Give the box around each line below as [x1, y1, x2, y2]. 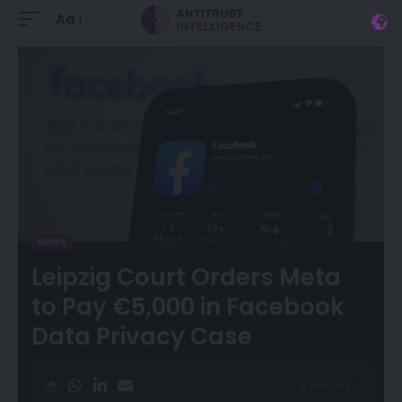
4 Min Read [300, 379, 357, 392]
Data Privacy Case [31, 319, 252, 353]
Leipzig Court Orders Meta [31, 260, 341, 293]
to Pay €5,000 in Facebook [31, 290, 344, 323]
